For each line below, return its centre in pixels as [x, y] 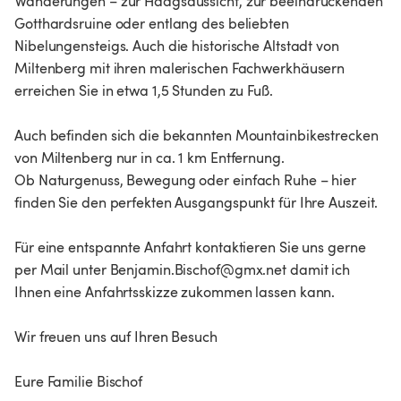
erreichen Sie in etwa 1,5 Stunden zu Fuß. [144, 91]
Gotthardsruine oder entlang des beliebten [152, 24]
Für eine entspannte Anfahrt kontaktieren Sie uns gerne [190, 247]
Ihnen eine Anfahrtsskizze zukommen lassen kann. [175, 292]
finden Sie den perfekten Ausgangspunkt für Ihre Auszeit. [196, 203]
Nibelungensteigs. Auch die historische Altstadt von [177, 46]
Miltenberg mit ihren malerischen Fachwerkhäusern [180, 68]
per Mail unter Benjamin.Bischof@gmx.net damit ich [183, 270]
